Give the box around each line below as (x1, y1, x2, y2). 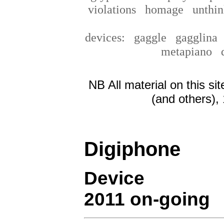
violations (87, 2, 136, 16)
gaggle (134, 30, 175, 44)
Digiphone (84, 138, 180, 160)
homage (144, 2, 183, 16)
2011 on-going (84, 189, 210, 210)
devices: (85, 30, 125, 44)
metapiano (160, 44, 212, 58)
